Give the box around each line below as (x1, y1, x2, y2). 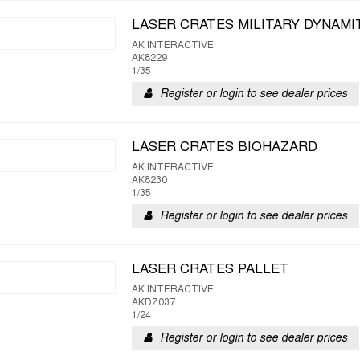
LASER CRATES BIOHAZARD (132, 141, 317, 154)
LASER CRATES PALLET (132, 264, 289, 276)
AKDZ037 (132, 298, 175, 308)
